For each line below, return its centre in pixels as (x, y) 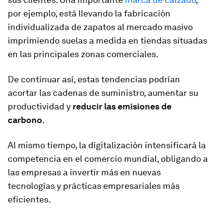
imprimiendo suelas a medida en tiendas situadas (108, 40)
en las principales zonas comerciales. (83, 54)
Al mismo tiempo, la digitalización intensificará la (107, 145)
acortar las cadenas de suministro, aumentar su (103, 93)
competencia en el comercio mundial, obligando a (108, 158)
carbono (25, 120)
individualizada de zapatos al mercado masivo (100, 27)
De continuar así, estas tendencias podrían (94, 79)
